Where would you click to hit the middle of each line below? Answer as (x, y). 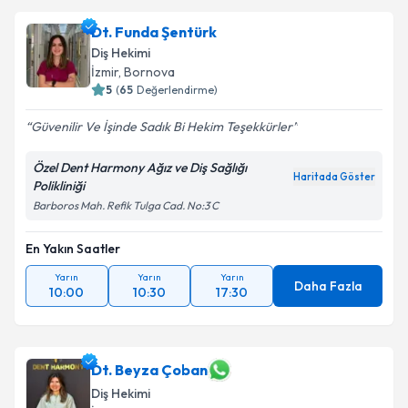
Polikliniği (59, 186)
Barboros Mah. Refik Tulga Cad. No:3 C (126, 205)
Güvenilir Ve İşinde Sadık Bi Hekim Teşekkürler (162, 127)
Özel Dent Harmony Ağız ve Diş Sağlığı (140, 168)
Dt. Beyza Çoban (149, 370)
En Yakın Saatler (73, 249)
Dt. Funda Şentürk (154, 32)
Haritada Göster (334, 177)
